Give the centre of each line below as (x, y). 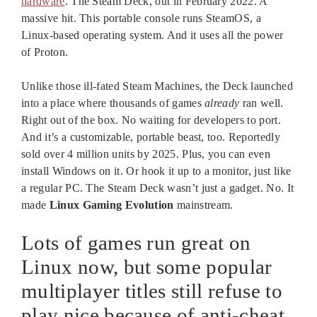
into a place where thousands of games (113, 103)
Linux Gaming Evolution (111, 204)
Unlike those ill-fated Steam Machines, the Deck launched (157, 86)
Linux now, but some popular (147, 266)
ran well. (261, 103)
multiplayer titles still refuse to (152, 290)
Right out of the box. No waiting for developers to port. (151, 120)
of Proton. (45, 52)
